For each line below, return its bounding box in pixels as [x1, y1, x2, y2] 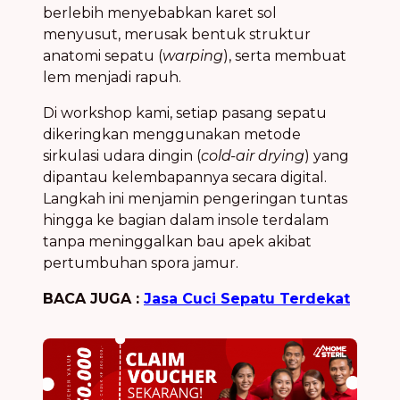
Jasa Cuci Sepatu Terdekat [144, 289, 350, 307]
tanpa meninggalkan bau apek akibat [43, 232, 312, 250]
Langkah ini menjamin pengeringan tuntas [43, 189, 347, 207]
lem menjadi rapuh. [43, 68, 181, 86]
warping [162, 46, 223, 64]
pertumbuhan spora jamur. [43, 254, 238, 271]
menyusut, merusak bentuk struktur [43, 25, 311, 43]
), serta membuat [223, 46, 346, 64]
